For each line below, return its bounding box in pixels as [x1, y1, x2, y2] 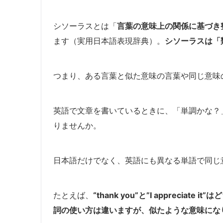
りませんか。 [53, 120, 101, 130]
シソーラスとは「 [53, 20, 117, 31]
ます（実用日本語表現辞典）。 [53, 35, 165, 46]
